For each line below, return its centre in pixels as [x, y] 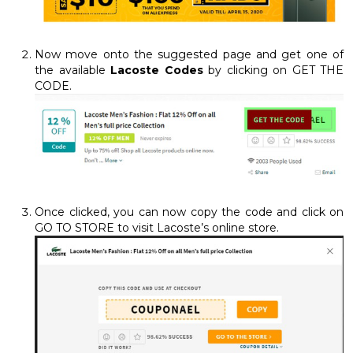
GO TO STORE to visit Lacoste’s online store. [157, 228]
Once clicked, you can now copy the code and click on [189, 212]
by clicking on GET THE [273, 70]
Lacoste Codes [157, 70]
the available [72, 70]
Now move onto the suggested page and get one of [189, 54]
